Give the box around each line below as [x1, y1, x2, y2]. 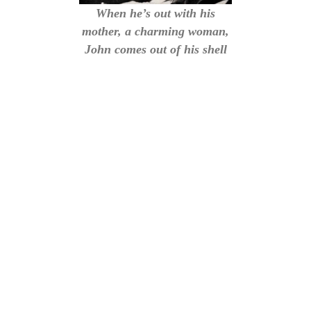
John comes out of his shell [84, 42, 227, 57]
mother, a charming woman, [82, 24, 229, 39]
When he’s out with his [96, 6, 215, 21]
